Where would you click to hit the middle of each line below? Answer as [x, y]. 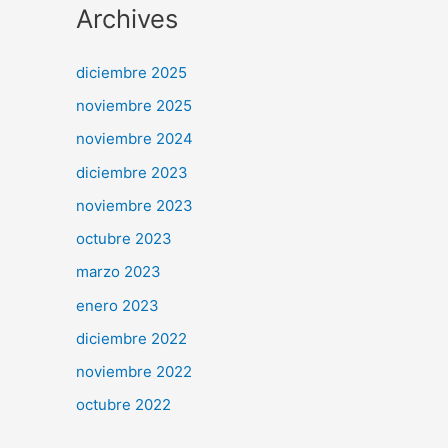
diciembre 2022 [131, 338]
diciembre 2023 [132, 172]
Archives [127, 18]
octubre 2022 [123, 405]
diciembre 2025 [131, 72]
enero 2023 [117, 305]
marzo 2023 [118, 272]
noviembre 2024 [134, 139]
